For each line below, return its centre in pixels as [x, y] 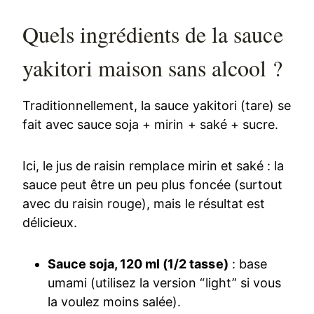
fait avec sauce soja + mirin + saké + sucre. [150, 124]
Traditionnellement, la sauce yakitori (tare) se [157, 105]
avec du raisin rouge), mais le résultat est [144, 203]
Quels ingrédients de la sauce [153, 34]
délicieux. [50, 222]
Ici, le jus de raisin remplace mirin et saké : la [153, 165]
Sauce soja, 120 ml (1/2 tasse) [138, 264]
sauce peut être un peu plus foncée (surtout [152, 184]
